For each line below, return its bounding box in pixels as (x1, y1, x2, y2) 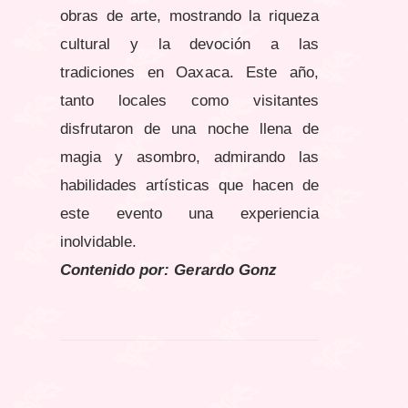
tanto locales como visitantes (60, 91, 319, 109)
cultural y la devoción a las (60, 35, 319, 53)
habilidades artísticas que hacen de (60, 176, 319, 194)
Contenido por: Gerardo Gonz (60, 260, 277, 279)
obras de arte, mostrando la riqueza (60, 6, 319, 25)
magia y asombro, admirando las (60, 148, 319, 166)
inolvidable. (60, 232, 138, 250)
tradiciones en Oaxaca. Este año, (60, 63, 319, 81)
